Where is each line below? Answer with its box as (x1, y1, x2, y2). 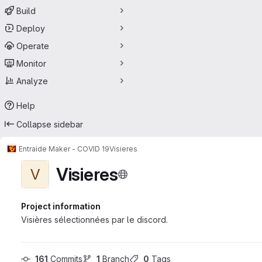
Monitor (16, 58, 46, 68)
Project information (21, 201, 101, 211)
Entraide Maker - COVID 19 (19, 144, 109, 153)
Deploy (16, 23, 45, 33)
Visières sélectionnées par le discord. (21, 215, 168, 225)
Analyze (16, 75, 48, 86)
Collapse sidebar (16, 119, 83, 129)
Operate (16, 40, 49, 51)
